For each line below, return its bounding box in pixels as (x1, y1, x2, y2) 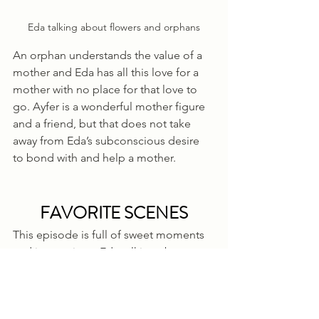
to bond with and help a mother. (13, 151, 176, 165)
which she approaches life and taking (13, 296, 203, 310)
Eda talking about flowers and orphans (28, 21, 200, 34)
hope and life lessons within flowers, (13, 262, 199, 276)
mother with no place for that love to (13, 83, 200, 97)
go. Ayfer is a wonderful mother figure (13, 100, 208, 114)
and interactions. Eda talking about (13, 245, 192, 259)
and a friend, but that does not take (13, 117, 194, 131)
